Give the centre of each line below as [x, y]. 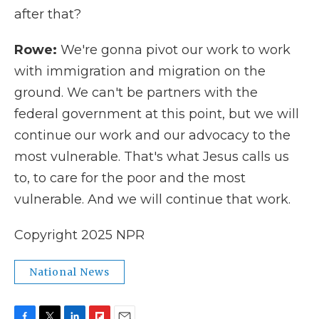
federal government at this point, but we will [157, 114]
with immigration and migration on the [140, 71]
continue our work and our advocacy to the [152, 135]
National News [69, 272]
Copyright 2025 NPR [79, 235]
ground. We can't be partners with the [136, 93]
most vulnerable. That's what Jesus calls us [152, 157]
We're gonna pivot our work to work [176, 50]
